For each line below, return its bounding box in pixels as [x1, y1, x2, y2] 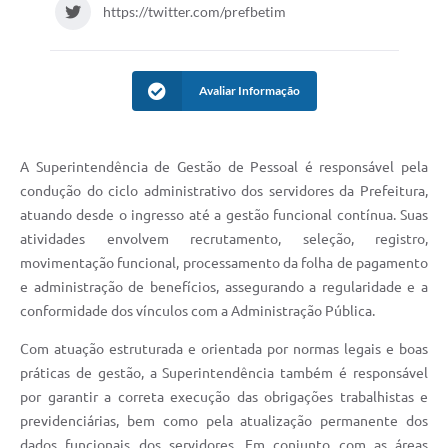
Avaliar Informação [198, 82, 300, 98]
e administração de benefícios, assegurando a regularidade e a [20, 278, 428, 295]
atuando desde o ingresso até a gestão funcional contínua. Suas [20, 206, 428, 223]
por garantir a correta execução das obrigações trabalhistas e [20, 388, 428, 405]
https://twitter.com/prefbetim [102, 2, 286, 20]
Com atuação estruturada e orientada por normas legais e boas [20, 340, 428, 357]
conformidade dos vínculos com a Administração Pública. [20, 302, 375, 319]
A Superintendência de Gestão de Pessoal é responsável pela [20, 158, 428, 175]
